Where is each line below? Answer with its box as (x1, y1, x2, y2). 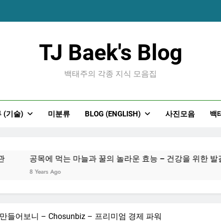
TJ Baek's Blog (38, 39, 183, 66)
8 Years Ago (17, 167, 49, 176)
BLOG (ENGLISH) (84, 110, 141, 118)
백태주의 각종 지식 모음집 (64, 69, 157, 78)
